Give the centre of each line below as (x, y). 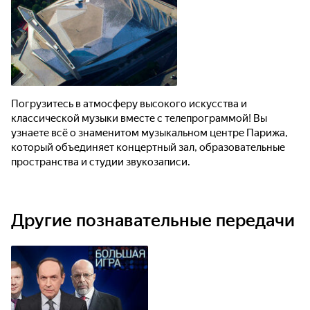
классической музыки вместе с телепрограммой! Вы (139, 118)
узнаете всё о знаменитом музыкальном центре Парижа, (149, 133)
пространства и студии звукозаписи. (101, 162)
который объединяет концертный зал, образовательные (148, 147)
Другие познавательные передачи (153, 220)
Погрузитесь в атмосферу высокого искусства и (129, 104)
